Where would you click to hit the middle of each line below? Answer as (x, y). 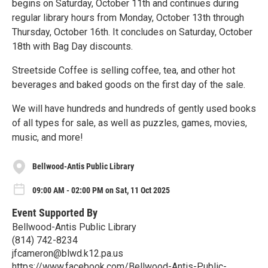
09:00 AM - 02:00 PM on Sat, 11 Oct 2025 (101, 190)
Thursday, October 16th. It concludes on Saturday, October (132, 32)
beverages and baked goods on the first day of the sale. (129, 84)
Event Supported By (55, 213)
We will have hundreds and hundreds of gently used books (134, 108)
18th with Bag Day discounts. (72, 46)
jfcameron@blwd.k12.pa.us (68, 254)
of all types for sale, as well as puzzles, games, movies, (130, 123)
